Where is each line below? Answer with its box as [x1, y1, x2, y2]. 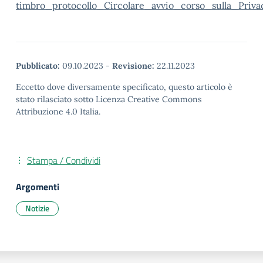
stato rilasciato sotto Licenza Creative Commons [16, 94, 202, 104]
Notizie [25, 202, 49, 214]
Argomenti [16, 180, 59, 194]
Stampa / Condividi [27, 153, 100, 167]
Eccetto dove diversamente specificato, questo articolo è [16, 82, 232, 92]
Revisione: [112, 60, 154, 71]
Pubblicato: [16, 60, 60, 71]
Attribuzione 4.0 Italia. [16, 106, 100, 117]
